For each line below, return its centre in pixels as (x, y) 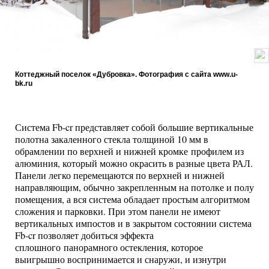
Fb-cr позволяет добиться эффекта (84, 235)
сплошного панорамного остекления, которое (109, 247)
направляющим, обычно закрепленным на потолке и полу (134, 187)
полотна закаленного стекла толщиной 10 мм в (112, 139)
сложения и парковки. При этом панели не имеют (118, 211)
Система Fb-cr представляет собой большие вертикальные (134, 127)
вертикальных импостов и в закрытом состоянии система (133, 223)
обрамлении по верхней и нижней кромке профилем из (129, 151)
